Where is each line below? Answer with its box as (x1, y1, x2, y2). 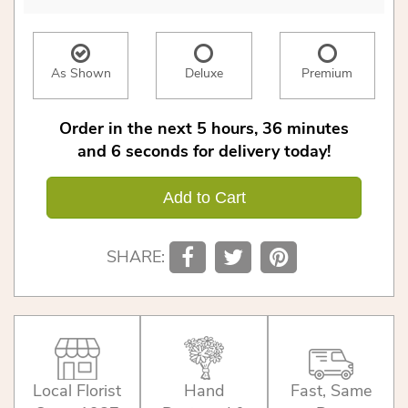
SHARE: (107, 246, 165, 268)
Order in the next (59, 117, 192, 139)
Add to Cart (162, 189, 246, 207)
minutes (287, 117, 349, 139)
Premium (301, 65, 353, 82)
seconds (126, 140, 189, 162)
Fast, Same (290, 380, 372, 402)
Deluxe (184, 65, 223, 82)
